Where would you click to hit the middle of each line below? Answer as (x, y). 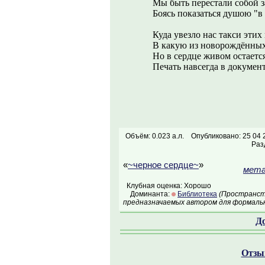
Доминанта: (147, 194)
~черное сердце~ (163, 165)
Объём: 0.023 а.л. (155, 136)
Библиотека (197, 194)
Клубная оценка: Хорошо (167, 186)
